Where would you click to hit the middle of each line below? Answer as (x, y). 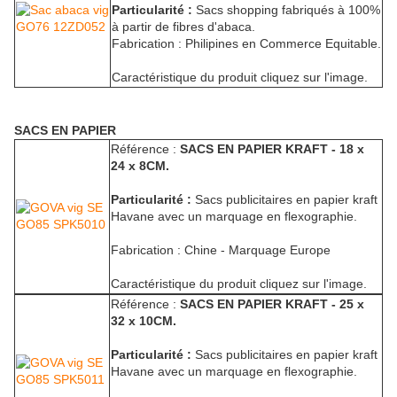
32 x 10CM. (144, 321)
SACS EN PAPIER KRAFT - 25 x (272, 304)
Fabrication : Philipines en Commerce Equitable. (246, 44)
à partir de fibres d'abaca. (183, 27)
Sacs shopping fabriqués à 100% (286, 10)
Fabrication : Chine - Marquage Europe (221, 250)
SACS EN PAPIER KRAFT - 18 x (272, 149)
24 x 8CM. (140, 166)
